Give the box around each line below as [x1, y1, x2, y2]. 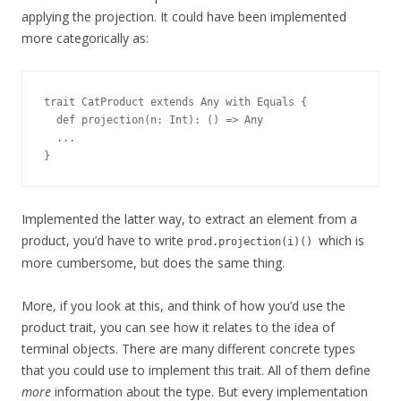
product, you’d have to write [21, 231, 187, 249]
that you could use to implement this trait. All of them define [21, 361, 371, 379]
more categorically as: [21, 29, 149, 47]
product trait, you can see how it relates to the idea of [21, 318, 335, 336]
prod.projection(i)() [187, 235, 319, 248]
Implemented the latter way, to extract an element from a [21, 209, 357, 227]
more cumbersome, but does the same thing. [21, 253, 285, 271]
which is [319, 231, 364, 249]
